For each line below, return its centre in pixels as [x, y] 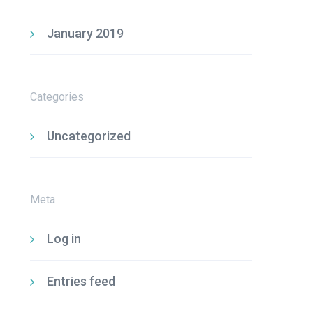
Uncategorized [88, 136]
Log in [64, 239]
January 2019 [85, 33]
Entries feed [81, 281]
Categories [57, 97]
